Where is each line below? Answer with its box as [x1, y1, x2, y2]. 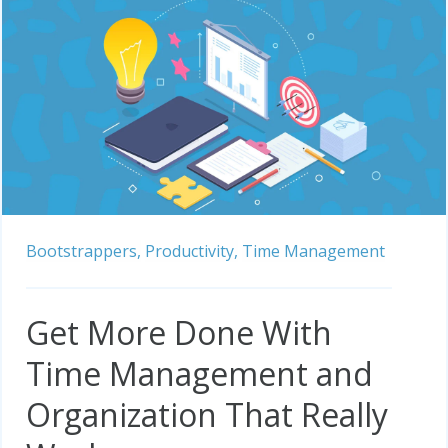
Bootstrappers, [26, 239, 141, 262]
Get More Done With [26, 310, 332, 354]
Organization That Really [26, 392, 388, 436]
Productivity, [145, 239, 238, 262]
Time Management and [26, 351, 373, 395]
